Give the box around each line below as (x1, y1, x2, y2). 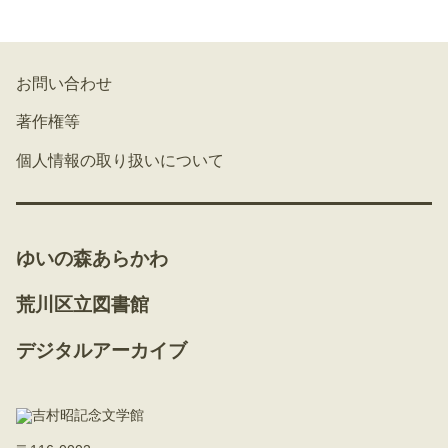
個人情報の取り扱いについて (16, 151, 224, 169)
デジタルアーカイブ (16, 339, 187, 361)
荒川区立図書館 (16, 293, 149, 315)
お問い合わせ (16, 74, 112, 92)
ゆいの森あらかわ (16, 247, 168, 269)
